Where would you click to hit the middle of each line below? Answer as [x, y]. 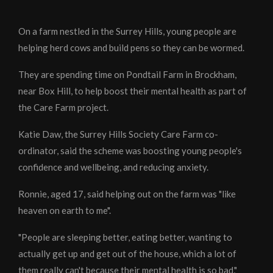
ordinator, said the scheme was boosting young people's [130, 151]
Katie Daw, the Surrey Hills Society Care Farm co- [118, 134]
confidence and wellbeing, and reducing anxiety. [113, 167]
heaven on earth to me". [65, 211]
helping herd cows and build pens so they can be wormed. [131, 48]
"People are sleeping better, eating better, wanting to [125, 237]
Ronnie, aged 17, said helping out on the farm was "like [127, 194]
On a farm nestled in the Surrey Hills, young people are [127, 31]
